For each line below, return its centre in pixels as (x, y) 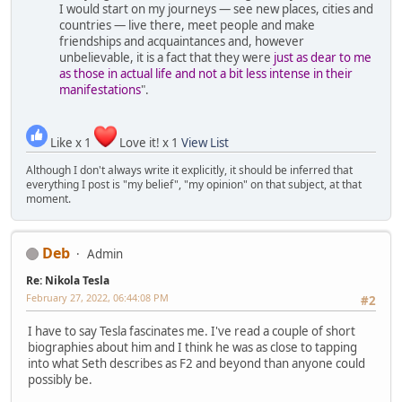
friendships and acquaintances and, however (182, 42)
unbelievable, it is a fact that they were (166, 58)
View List (205, 142)
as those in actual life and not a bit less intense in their (206, 74)
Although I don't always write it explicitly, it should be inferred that (189, 170)
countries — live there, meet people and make (187, 26)
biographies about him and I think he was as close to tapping (192, 348)
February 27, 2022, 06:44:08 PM (97, 297)
